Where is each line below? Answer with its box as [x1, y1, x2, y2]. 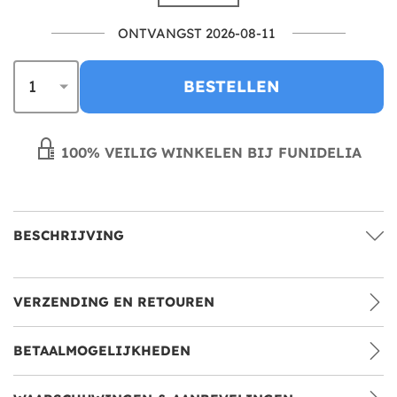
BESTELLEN [183, 75, 280, 97]
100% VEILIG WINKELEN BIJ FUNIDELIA [57, 143, 362, 161]
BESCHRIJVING [13, 226, 124, 244]
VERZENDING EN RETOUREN [13, 292, 214, 310]
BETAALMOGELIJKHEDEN [13, 341, 191, 359]
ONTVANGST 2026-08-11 [118, 24, 276, 42]
